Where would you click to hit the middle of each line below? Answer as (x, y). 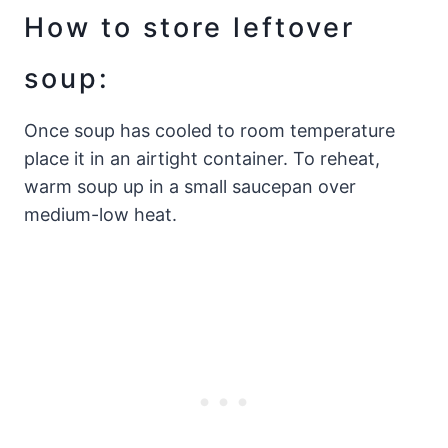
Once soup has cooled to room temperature (209, 131)
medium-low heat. (100, 215)
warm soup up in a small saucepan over (190, 187)
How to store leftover (189, 27)
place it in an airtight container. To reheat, (202, 159)
